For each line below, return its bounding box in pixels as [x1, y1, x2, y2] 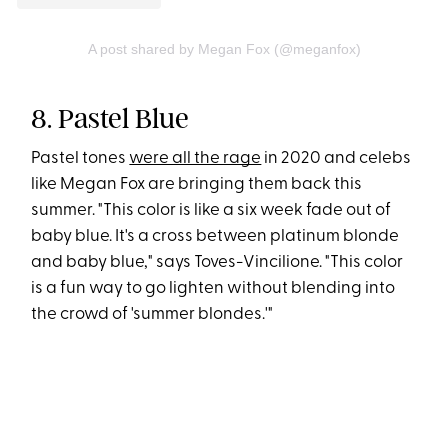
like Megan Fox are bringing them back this [31, 176, 363, 194]
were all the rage [129, 150, 262, 168]
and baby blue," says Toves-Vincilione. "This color [31, 254, 404, 272]
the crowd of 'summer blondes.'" [31, 306, 274, 324]
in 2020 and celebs [261, 150, 412, 168]
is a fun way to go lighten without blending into [31, 280, 396, 298]
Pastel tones [31, 150, 130, 168]
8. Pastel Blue [31, 102, 190, 136]
